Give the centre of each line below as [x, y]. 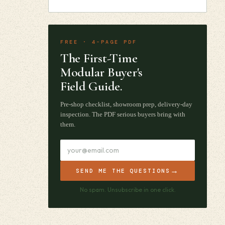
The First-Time [99, 58]
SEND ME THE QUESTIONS [123, 171]
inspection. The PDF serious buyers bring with [123, 114]
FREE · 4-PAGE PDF [99, 42]
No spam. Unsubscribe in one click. [128, 190]
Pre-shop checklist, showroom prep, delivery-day [126, 104]
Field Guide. [91, 86]
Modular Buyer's [102, 72]
